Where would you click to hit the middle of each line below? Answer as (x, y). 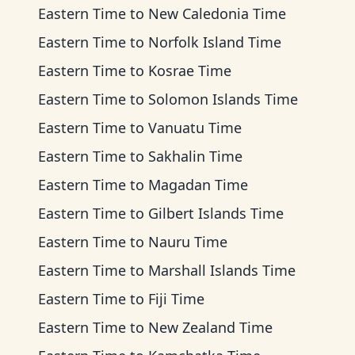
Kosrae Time (190, 71)
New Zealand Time (210, 327)
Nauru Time (188, 242)
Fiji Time (176, 299)
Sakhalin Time (195, 156)
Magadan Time (198, 185)
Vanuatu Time (195, 128)
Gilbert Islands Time (216, 213)
